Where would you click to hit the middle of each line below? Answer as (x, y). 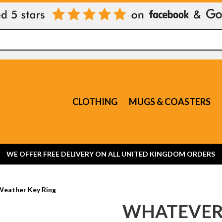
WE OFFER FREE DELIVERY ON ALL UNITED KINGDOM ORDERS (111, 154)
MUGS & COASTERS (170, 101)
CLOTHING (95, 101)
